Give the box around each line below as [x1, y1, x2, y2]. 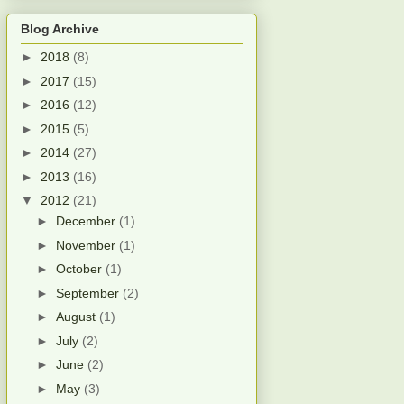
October [55, 262, 106, 277]
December [55, 214, 119, 229]
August [55, 309, 99, 325]
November [55, 237, 119, 252]
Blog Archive [21, 22, 99, 37]
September [55, 285, 123, 300]
